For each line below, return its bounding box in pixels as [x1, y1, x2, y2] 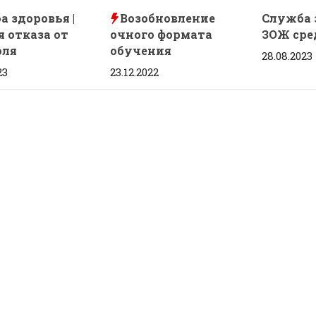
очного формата [110, 27, 213, 42]
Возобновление [117, 11, 216, 26]
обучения [110, 43, 172, 59]
